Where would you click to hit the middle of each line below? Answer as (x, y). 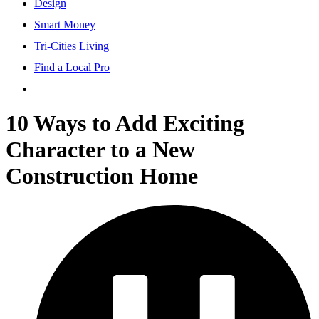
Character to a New (100, 150)
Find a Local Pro (72, 67)
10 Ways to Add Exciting (125, 124)
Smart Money (65, 24)
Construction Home (102, 176)
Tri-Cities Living (72, 46)
